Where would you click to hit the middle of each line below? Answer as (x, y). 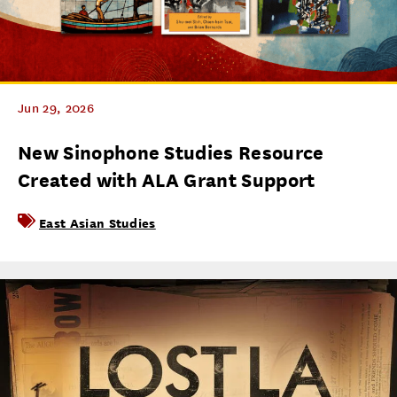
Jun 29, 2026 (56, 109)
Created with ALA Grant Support (167, 180)
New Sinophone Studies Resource (171, 153)
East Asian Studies (97, 223)
